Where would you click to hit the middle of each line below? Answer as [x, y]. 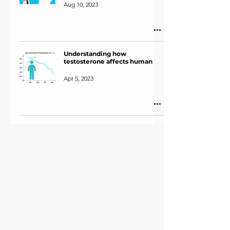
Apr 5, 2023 [79, 78]
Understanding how [95, 54]
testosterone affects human [108, 61]
